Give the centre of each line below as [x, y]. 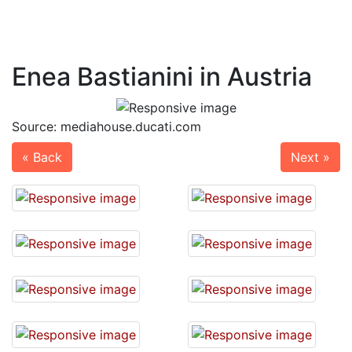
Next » [310, 157]
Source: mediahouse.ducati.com [106, 126]
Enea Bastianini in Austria [162, 77]
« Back [42, 157]
